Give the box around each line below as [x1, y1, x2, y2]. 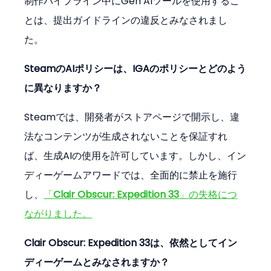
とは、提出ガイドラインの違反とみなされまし [24, 13, 228, 28]
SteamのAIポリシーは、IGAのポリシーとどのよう [24, 62, 247, 76]
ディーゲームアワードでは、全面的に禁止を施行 [24, 168, 238, 183]
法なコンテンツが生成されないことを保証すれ [24, 129, 228, 144]
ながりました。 [24, 207, 93, 221]
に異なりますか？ [24, 81, 102, 96]
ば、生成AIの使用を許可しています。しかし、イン [24, 149, 247, 163]
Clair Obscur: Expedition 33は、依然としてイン [24, 236, 238, 250]
